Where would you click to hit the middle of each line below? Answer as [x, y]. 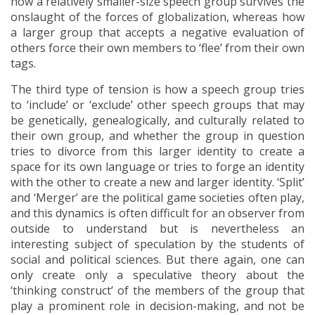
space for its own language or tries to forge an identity [157, 167]
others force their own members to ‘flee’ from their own [157, 48]
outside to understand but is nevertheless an [157, 229]
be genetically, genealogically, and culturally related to [157, 120]
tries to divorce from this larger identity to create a [157, 151]
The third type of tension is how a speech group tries [157, 89]
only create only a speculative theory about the [157, 275]
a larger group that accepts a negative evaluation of [157, 32]
